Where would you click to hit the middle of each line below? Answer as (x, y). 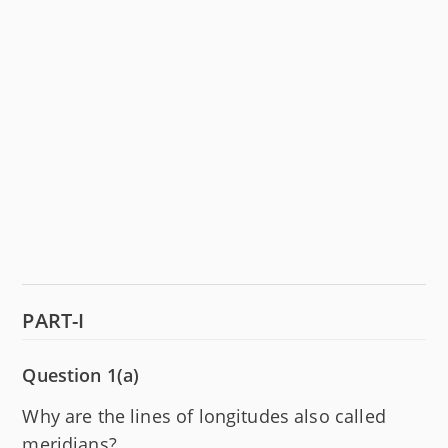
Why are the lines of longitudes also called (204, 415)
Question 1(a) (81, 374)
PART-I (53, 320)
